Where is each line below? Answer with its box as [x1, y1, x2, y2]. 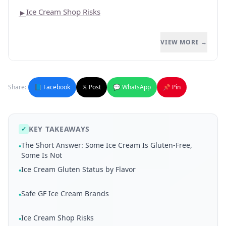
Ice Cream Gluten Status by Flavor [21, 164, 136, 174]
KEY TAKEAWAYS [29, 124, 90, 134]
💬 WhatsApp [113, 83, 151, 91]
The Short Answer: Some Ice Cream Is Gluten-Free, [21, 140, 192, 150]
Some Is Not [21, 150, 62, 160]
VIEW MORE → [160, 38, 207, 46]
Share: [8, 83, 26, 91]
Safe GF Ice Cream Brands [21, 189, 109, 198]
